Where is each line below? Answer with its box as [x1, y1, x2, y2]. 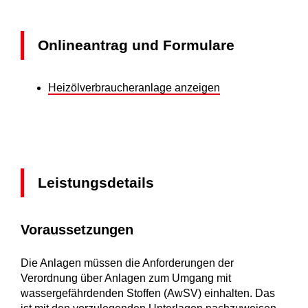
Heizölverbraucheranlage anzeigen [48, 82, 220, 94]
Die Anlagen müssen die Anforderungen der [21, 257, 234, 269]
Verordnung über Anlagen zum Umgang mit [21, 272, 231, 285]
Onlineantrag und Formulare [38, 37, 234, 54]
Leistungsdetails [38, 175, 154, 191]
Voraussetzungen [21, 222, 133, 238]
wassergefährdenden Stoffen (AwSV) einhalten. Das [21, 287, 275, 300]
